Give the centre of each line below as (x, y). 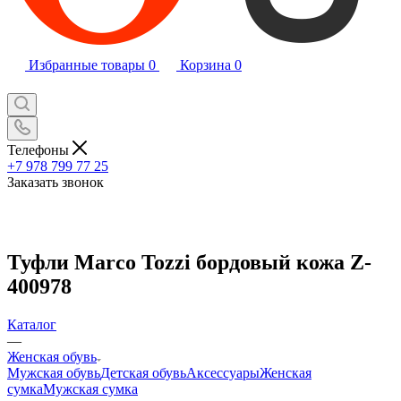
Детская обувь (143, 372)
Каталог (32, 324)
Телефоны (40, 149)
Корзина (205, 65)
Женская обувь (52, 356)
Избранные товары (87, 65)
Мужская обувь (54, 372)
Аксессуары (223, 372)
